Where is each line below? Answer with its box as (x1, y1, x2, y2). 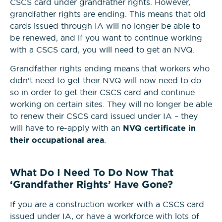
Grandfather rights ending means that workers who (10, 63, 210, 73)
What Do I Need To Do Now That (10, 166, 173, 178)
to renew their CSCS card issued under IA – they (10, 111, 198, 120)
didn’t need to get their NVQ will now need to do (10, 75, 201, 85)
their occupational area (10, 135, 104, 144)
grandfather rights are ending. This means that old (10, 9, 206, 18)
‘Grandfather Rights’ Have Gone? (10, 178, 179, 190)
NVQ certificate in (123, 123, 196, 132)
